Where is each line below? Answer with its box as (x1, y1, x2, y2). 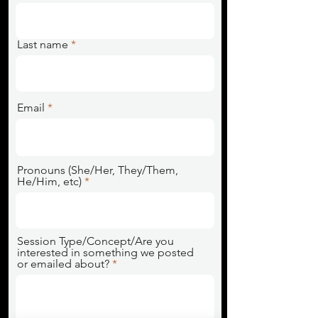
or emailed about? (17, 257, 109, 270)
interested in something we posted (17, 246, 194, 259)
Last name (17, 38, 68, 51)
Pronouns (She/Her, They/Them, (17, 163, 178, 177)
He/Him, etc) (17, 175, 82, 188)
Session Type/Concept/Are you (17, 234, 174, 248)
